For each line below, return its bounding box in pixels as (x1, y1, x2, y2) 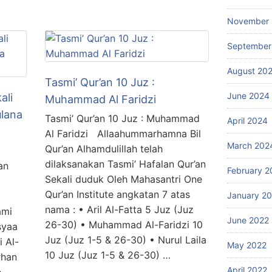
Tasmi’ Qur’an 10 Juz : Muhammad (45, 112, 200, 124)
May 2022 (227, 239, 267, 250)
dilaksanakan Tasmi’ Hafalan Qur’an (45, 158, 206, 170)
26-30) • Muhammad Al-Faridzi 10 (45, 219, 203, 231)
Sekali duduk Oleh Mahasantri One (45, 173, 202, 185)
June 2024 (227, 90, 270, 101)
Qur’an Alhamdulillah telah (45, 143, 163, 155)
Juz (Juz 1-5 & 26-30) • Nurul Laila (45, 234, 206, 246)
